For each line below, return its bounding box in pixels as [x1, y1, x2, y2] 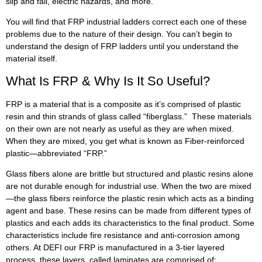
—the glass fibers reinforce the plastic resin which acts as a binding [6, 194, 254, 204]
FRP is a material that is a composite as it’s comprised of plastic [6, 99, 241, 109]
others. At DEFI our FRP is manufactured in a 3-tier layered [6, 243, 225, 253]
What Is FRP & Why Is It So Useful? [6, 73, 210, 88]
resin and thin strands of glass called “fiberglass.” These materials [6, 111, 251, 121]
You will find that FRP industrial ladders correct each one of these [6, 17, 247, 27]
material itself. [6, 54, 57, 64]
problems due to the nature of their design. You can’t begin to [6, 29, 232, 39]
